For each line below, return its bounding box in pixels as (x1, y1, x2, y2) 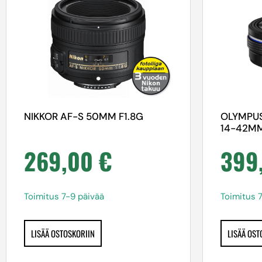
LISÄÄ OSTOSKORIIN (31, 227, 95, 240)
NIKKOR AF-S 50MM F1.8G (24, 110, 143, 123)
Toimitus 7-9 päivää (24, 190, 104, 202)
